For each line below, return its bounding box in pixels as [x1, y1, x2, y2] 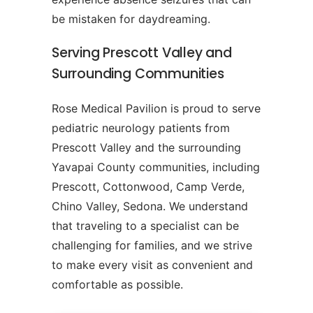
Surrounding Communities [52, 64, 224, 84]
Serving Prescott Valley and [52, 43, 232, 63]
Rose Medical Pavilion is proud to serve [52, 101, 261, 116]
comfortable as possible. [52, 277, 183, 292]
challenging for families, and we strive [52, 238, 252, 253]
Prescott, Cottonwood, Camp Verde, [52, 180, 245, 194]
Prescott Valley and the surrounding [52, 140, 241, 155]
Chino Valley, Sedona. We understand [52, 199, 248, 214]
